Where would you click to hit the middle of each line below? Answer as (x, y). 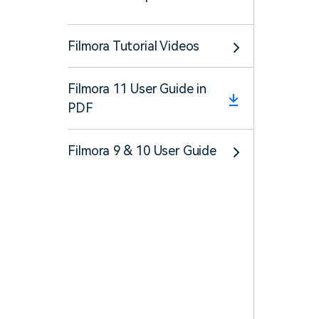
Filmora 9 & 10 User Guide (142, 151)
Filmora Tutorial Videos (134, 46)
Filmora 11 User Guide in (137, 89)
